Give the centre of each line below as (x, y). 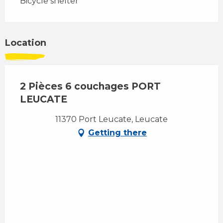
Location (26, 43)
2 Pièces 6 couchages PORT (90, 87)
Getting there (117, 133)
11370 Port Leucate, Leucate (111, 119)
